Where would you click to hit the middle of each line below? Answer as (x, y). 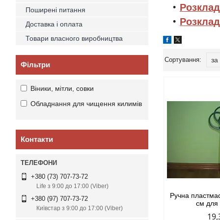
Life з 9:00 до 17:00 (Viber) (72, 186)
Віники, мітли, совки (62, 88)
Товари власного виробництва (74, 38)
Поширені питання (55, 10)
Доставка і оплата (54, 24)
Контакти (37, 139)
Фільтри (35, 65)
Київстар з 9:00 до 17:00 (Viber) (80, 208)
